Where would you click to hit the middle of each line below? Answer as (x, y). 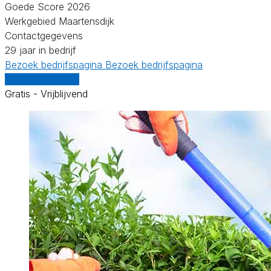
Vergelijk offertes (42, 79)
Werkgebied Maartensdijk (60, 21)
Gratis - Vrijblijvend (46, 93)
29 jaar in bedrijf (41, 50)
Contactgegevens (44, 35)
